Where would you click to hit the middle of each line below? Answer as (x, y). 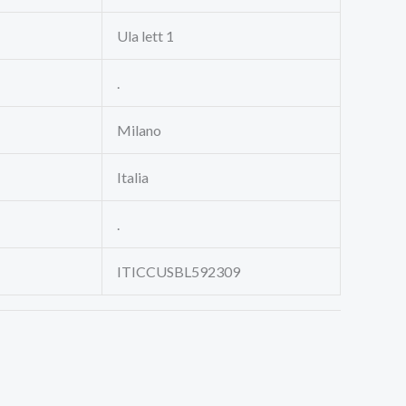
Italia (133, 177)
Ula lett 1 (145, 35)
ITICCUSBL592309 (179, 271)
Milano (139, 130)
